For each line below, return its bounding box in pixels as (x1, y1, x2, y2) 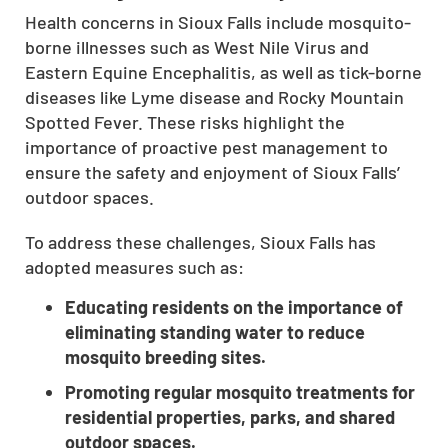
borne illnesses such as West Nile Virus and (25, 35, 369, 58)
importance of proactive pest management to (25, 135, 388, 158)
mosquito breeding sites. (65, 345, 266, 368)
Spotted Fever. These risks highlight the (25, 110, 345, 133)
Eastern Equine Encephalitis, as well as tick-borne (25, 60, 422, 83)
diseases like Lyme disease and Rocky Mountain (25, 85, 404, 108)
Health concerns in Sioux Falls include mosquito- (25, 10, 411, 33)
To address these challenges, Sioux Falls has (25, 230, 376, 253)
